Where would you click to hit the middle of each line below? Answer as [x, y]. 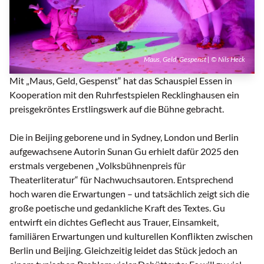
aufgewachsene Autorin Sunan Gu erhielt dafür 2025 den [124, 151]
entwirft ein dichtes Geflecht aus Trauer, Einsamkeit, [114, 222]
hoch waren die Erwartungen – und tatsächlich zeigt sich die [129, 194]
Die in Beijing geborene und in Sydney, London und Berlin [124, 137]
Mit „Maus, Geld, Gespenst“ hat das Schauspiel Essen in [121, 81]
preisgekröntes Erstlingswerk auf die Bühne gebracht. [117, 109]
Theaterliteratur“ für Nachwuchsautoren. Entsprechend [121, 180]
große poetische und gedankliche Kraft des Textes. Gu [117, 208]
